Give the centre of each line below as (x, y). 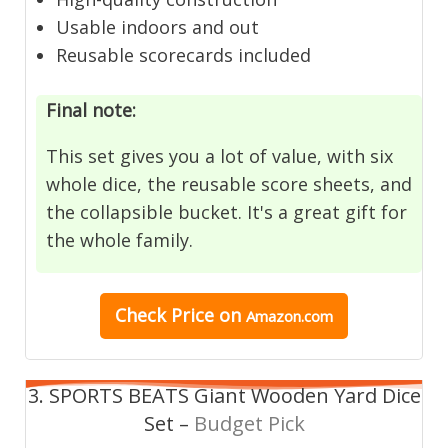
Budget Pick (249, 423)
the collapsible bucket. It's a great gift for (227, 211)
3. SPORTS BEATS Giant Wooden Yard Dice (224, 395)
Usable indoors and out (158, 26)
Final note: (94, 109)
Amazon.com (289, 315)
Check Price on (180, 314)
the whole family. (120, 239)
